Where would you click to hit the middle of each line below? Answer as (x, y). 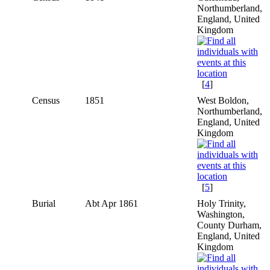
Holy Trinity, (221, 203)
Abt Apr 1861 (113, 203)
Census (46, 100)
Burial (44, 203)
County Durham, (229, 225)
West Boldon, (223, 100)
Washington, (221, 214)
